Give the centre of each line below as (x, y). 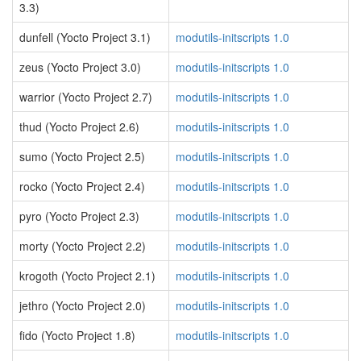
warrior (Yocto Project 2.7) (86, 97)
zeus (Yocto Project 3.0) (80, 67)
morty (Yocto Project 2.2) (83, 246)
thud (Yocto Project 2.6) (79, 127)
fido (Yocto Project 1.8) (77, 335)
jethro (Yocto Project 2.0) (83, 305)
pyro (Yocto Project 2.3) (79, 216)
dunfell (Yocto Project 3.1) (85, 37)
